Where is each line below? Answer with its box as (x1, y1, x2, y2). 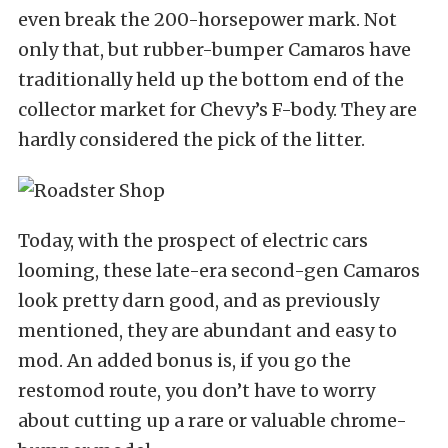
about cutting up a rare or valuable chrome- (18, 409, 407, 433)
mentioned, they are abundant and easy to (18, 319, 397, 343)
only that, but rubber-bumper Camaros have (18, 38, 411, 62)
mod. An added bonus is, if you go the (18, 349, 351, 373)
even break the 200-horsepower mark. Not (18, 8, 397, 32)
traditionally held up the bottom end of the (18, 68, 404, 92)
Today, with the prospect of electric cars (18, 229, 368, 253)
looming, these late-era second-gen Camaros (18, 259, 420, 283)
